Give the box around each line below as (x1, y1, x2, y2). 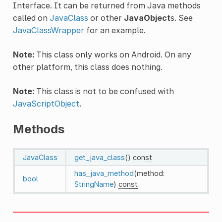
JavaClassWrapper (12, 25, 84, 35)
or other (88, 12, 124, 23)
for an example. (84, 25, 146, 35)
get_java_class (74, 153, 125, 162)
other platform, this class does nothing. (12, 61, 163, 72)
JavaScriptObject (12, 98, 79, 109)
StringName (74, 179, 113, 188)
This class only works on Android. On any (34, 49, 191, 59)
